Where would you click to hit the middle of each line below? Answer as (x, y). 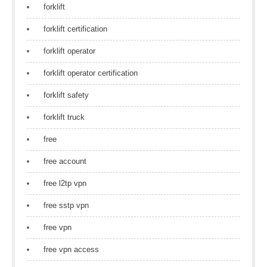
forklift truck (64, 117)
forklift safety (66, 95)
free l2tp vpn (65, 183)
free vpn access (71, 249)
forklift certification (75, 29)
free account (65, 161)
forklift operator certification (91, 73)
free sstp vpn (66, 205)
